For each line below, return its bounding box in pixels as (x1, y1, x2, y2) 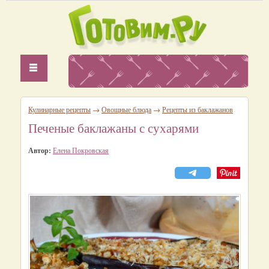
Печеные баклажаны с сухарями (28, 119, 199, 136)
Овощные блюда (101, 104, 151, 114)
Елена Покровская (53, 145, 109, 155)
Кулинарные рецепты (28, 104, 91, 114)
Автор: (28, 145, 51, 156)
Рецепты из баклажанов (162, 104, 233, 114)
